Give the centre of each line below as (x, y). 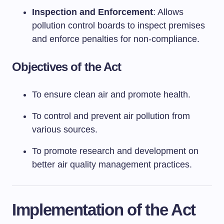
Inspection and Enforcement (92, 12)
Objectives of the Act (66, 67)
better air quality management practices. (112, 164)
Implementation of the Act (104, 210)
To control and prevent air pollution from (111, 116)
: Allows (168, 12)
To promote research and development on (115, 151)
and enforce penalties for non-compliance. (116, 39)
